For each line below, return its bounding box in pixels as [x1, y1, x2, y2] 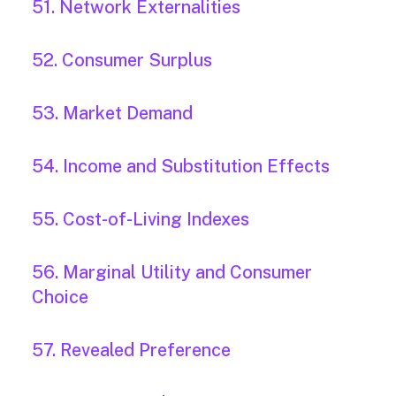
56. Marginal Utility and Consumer [32, 262, 312, 284]
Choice [32, 286, 88, 308]
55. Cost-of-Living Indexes [32, 209, 249, 231]
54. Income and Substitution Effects [32, 156, 330, 178]
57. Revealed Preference [32, 339, 231, 362]
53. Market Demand [32, 103, 193, 125]
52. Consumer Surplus [32, 49, 212, 72]
